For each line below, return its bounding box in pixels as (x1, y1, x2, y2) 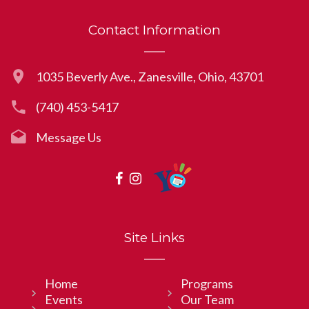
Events (45, 292, 83, 308)
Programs (180, 276, 233, 292)
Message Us (36, 130, 101, 146)
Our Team (180, 292, 234, 308)
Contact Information (88, 22, 221, 39)
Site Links (124, 230, 185, 246)
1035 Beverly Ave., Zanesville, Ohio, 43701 (36, 69, 263, 85)
